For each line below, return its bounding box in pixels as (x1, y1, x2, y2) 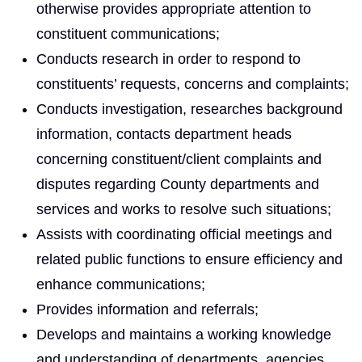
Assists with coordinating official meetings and (36, 225, 332, 242)
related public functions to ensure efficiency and (36, 250, 343, 267)
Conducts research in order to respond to (36, 50, 301, 67)
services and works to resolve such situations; (36, 200, 331, 217)
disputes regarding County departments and (36, 175, 319, 192)
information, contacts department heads (36, 125, 292, 142)
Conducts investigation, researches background (36, 100, 343, 117)
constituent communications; (36, 25, 220, 42)
